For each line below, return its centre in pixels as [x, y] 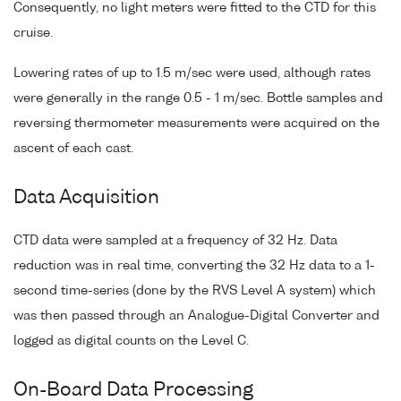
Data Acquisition [86, 199]
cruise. [33, 34]
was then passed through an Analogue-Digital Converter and [196, 316]
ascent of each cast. [73, 149]
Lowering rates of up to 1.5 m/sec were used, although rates [192, 73]
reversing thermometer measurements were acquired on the [196, 124]
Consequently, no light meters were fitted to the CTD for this [195, 9]
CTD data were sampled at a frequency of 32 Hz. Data [175, 240]
